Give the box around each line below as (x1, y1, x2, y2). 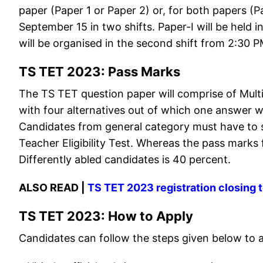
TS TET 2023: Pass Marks (19, 64, 180, 80)
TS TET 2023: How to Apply (19, 208, 193, 224)
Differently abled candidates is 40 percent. (19, 153, 231, 166)
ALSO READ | (19, 181, 87, 194)
